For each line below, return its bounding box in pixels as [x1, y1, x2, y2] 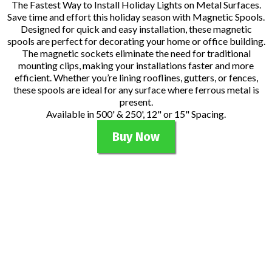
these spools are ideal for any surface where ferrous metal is [13, 84, 259, 96]
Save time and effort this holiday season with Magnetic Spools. [7, 11, 265, 23]
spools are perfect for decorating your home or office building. [7, 35, 265, 47]
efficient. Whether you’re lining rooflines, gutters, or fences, [14, 72, 258, 84]
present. [119, 96, 153, 108]
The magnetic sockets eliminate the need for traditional [21, 47, 251, 59]
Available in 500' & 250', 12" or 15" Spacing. [46, 108, 226, 120]
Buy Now [112, 129, 160, 144]
